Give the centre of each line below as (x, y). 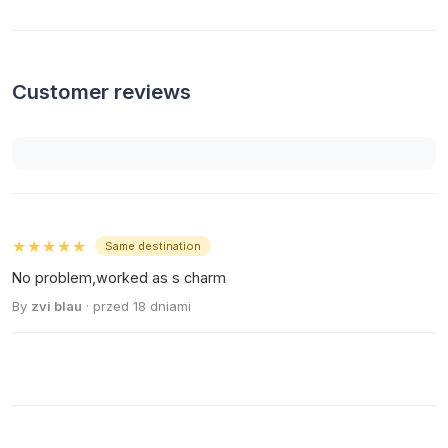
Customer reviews (101, 92)
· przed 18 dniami (136, 306)
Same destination (153, 246)
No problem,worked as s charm (119, 278)
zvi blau (56, 306)
